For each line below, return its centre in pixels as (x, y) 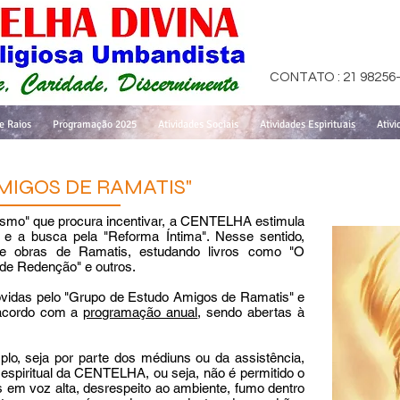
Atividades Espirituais (308, 125)
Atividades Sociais (198, 125)
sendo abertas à (253, 312)
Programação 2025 (95, 125)
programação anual (141, 312)
